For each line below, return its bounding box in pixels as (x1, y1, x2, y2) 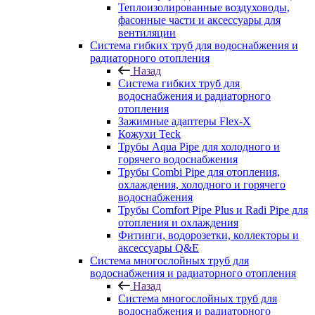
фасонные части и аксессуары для (118, 14, 281, 26)
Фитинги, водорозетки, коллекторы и (118, 229, 299, 241)
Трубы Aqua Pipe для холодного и (118, 141, 280, 153)
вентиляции (118, 27, 176, 39)
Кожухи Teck (118, 128, 181, 140)
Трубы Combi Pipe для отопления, (118, 166, 280, 178)
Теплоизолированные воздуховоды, (118, 1, 290, 13)
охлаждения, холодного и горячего (118, 179, 285, 191)
